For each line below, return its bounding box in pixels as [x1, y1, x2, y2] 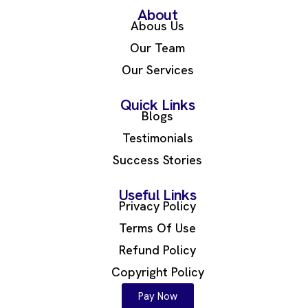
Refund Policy [119, 242, 196, 258]
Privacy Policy [119, 198, 196, 214]
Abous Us [131, 18, 184, 34]
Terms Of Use [119, 220, 196, 236]
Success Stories [113, 152, 202, 168]
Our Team [130, 40, 185, 56]
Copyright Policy [111, 264, 204, 280]
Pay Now [137, 289, 177, 304]
